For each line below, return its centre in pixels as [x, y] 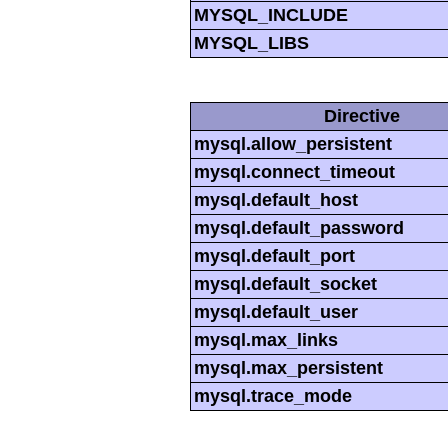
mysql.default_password [299, 228]
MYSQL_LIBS [251, 43]
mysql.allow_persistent [293, 144]
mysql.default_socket [285, 284]
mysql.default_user [276, 312]
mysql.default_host [276, 200]
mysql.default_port [274, 256]
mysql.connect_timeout [294, 172]
